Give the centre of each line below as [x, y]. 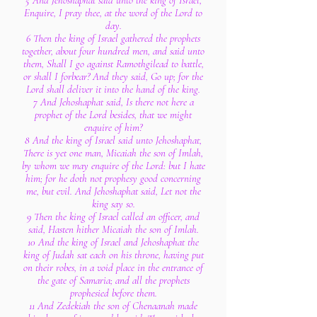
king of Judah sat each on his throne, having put [113, 255]
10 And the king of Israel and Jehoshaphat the [113, 242]
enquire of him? [113, 127]
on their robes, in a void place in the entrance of [113, 267]
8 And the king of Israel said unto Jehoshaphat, [113, 140]
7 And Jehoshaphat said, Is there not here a [113, 102]
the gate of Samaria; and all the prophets [113, 280]
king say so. [113, 204]
